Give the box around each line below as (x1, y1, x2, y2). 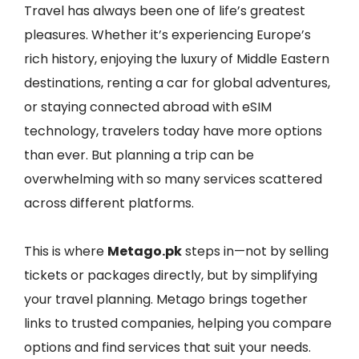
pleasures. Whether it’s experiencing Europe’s (24, 26, 311, 44)
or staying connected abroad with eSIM (24, 98, 272, 116)
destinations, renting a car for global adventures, (24, 74, 330, 92)
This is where (24, 242, 107, 260)
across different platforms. (24, 194, 194, 212)
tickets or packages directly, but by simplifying (24, 266, 317, 284)
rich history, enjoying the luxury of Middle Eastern (24, 50, 329, 68)
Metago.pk (107, 242, 182, 260)
